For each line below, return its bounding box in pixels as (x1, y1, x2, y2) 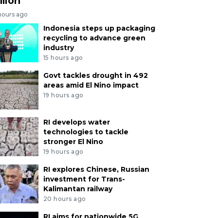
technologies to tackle (43, 127, 128, 136)
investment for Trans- (43, 174, 125, 183)
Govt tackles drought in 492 (43, 71, 148, 80)
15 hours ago (43, 54, 83, 61)
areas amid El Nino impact (43, 80, 139, 90)
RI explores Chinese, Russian (43, 164, 149, 174)
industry (43, 43, 74, 53)
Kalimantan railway (43, 184, 112, 193)
